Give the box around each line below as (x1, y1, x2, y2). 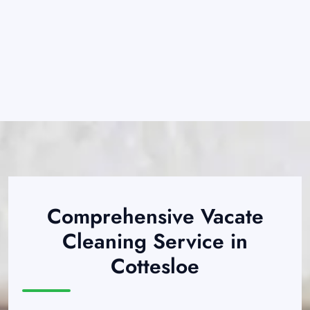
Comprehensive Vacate (46, 201, 264, 232)
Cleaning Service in (62, 226, 248, 257)
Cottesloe (111, 251, 199, 282)
